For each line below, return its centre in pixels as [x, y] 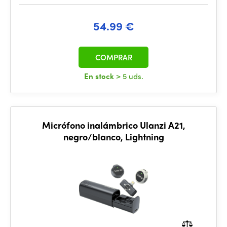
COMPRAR [113, 57]
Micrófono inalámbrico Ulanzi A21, [113, 125]
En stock [100, 76]
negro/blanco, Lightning [113, 137]
